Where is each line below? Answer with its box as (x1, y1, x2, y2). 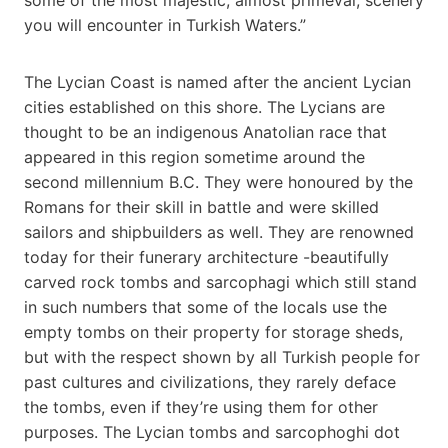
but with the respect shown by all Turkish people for (24, 346, 420, 367)
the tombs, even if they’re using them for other (24, 396, 378, 417)
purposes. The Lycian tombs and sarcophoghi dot (24, 421, 400, 442)
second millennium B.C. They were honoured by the (24, 171, 413, 192)
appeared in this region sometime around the (24, 146, 365, 167)
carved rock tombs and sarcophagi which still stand (24, 271, 417, 292)
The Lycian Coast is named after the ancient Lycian (24, 71, 411, 92)
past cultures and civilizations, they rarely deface (24, 371, 396, 392)
